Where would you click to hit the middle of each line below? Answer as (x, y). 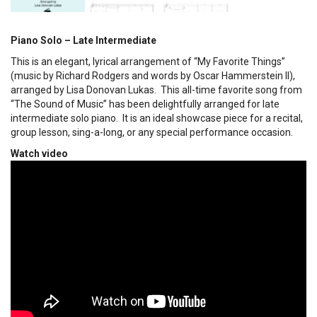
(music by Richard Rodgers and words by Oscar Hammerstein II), (153, 75)
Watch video (39, 153)
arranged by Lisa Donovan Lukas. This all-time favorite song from (156, 90)
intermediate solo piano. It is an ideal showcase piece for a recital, (157, 118)
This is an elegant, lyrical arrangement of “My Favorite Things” (148, 61)
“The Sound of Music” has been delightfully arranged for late (145, 104)
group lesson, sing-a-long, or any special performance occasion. (152, 132)
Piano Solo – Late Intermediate (83, 40)
